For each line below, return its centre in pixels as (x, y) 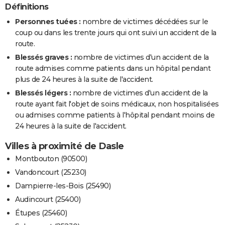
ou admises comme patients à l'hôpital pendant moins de (115, 115)
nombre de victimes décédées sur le (144, 22)
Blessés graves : (43, 58)
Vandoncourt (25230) (51, 173)
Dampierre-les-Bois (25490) (63, 186)
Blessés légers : (43, 93)
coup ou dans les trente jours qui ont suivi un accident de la (116, 33)
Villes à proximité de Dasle (65, 146)
